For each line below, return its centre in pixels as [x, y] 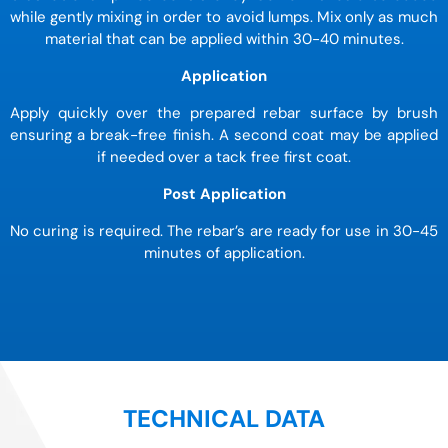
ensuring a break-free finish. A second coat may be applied [224, 135]
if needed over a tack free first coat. [224, 157]
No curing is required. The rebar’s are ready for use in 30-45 [224, 231]
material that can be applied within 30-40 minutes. [224, 39]
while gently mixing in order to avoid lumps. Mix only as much [224, 17]
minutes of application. [224, 253]
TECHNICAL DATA [224, 419]
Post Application [224, 194]
